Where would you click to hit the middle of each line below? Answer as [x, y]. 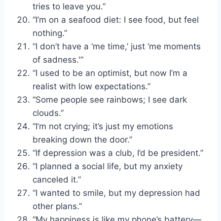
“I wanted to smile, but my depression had [116, 193]
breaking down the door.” [82, 139]
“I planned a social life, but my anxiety [108, 166]
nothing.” [50, 33]
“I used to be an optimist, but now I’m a [110, 73]
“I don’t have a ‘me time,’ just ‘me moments [117, 46]
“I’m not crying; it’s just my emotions [103, 126]
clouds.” [48, 113]
